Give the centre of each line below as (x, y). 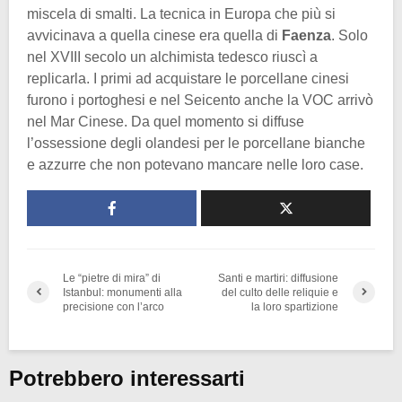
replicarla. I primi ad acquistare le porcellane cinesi (188, 78)
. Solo (350, 35)
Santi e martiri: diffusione (279, 278)
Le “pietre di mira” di (112, 278)
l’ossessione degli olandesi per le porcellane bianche (196, 143)
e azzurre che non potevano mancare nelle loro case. (195, 164)
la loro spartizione (295, 306)
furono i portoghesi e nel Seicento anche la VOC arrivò (200, 100)
